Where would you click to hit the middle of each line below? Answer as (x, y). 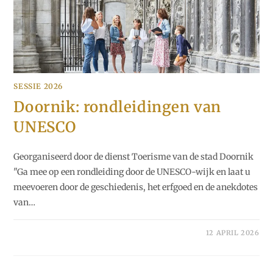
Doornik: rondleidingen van (118, 107)
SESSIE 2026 (38, 86)
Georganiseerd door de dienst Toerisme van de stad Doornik (134, 156)
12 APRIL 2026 (232, 232)
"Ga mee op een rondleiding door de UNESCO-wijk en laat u (132, 172)
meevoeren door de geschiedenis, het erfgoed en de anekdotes (136, 187)
